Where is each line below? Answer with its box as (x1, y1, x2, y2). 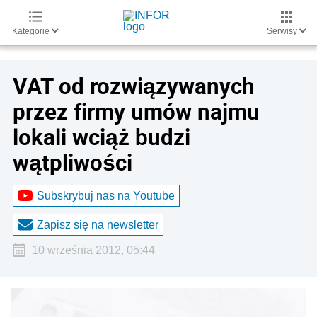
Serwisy (267, 26, 299, 36)
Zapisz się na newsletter (37, 218, 158, 231)
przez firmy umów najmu (13, 96, 260, 126)
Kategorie (12, 26, 52, 36)
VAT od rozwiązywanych (13, 71, 255, 100)
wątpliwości (13, 147, 132, 177)
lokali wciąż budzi (13, 122, 190, 151)
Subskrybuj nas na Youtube (37, 189, 175, 202)
